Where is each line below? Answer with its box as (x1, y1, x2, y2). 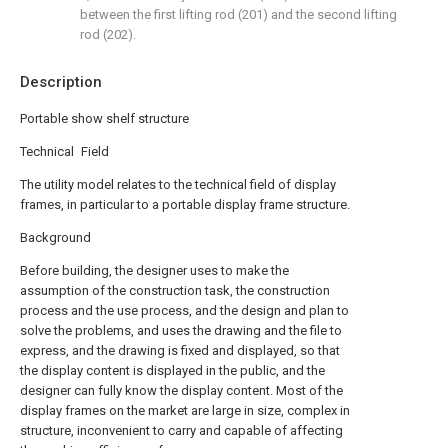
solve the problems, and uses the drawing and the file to (20, 323, 342, 338)
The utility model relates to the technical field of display (20, 177, 336, 192)
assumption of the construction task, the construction (20, 283, 330, 298)
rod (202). (80, 27, 136, 42)
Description (20, 73, 102, 91)
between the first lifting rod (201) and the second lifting (80, 7, 397, 22)
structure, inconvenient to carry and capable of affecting (20, 423, 343, 438)
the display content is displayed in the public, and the (20, 363, 325, 378)
